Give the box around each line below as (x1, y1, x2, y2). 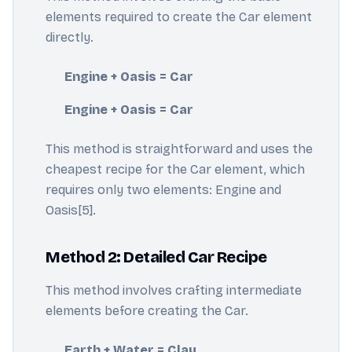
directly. (46, 30, 93, 45)
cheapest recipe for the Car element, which (46, 162, 305, 177)
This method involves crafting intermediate (46, 283, 302, 298)
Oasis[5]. (46, 203, 96, 218)
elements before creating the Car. (46, 303, 248, 318)
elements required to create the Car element (46, 9, 312, 24)
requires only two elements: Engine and (46, 182, 281, 197)
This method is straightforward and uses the (46, 141, 313, 156)
